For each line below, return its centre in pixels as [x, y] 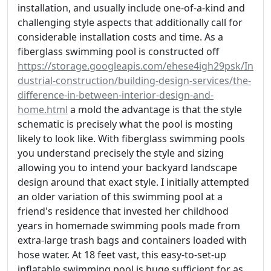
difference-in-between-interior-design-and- [116, 95]
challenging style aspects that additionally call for [130, 23]
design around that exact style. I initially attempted [133, 182]
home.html [43, 110]
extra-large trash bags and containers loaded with [132, 240]
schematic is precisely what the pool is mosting [125, 124]
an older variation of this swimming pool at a [120, 197]
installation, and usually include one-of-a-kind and [131, 8]
